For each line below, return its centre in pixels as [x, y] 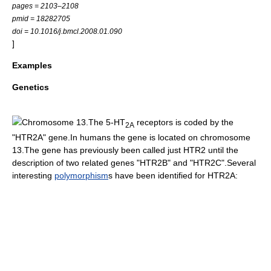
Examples [32, 65]
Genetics [31, 87]
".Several [239, 162]
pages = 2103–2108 [45, 5]
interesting [33, 175]
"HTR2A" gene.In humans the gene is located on [106, 137]
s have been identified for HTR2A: [173, 175]
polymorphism [81, 175]
